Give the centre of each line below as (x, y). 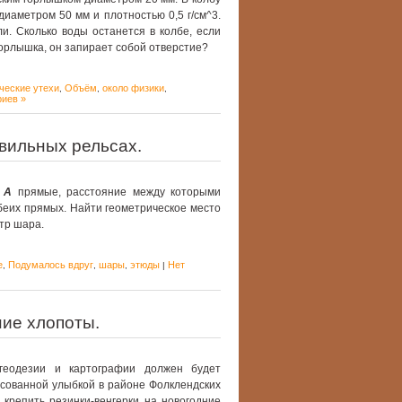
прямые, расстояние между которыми (117, 192)
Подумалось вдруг (51, 265)
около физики (133, 88)
